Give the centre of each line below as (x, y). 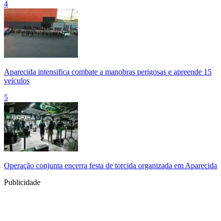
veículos (17, 81)
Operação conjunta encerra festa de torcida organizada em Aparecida (110, 166)
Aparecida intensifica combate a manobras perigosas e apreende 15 (108, 72)
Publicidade (22, 183)
